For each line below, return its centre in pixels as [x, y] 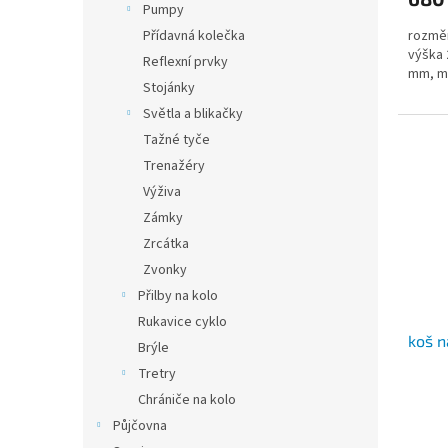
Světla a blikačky [193, 114]
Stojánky [169, 88]
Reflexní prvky [185, 62]
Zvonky [165, 270]
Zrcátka [166, 244]
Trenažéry [174, 166]
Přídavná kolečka [194, 36]
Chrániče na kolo [187, 400]
